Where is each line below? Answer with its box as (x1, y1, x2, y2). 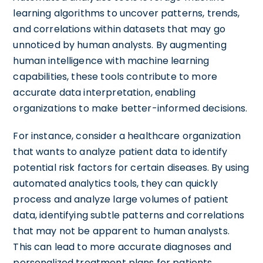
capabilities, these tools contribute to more (13, 70, 217, 83)
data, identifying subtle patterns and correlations (13, 208, 244, 222)
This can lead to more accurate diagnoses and (13, 240, 231, 254)
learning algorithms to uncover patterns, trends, (13, 6, 240, 20)
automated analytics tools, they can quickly (13, 177, 218, 190)
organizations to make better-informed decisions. (13, 102, 248, 115)
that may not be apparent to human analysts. (13, 224, 230, 238)
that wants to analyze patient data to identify (13, 145, 228, 159)
